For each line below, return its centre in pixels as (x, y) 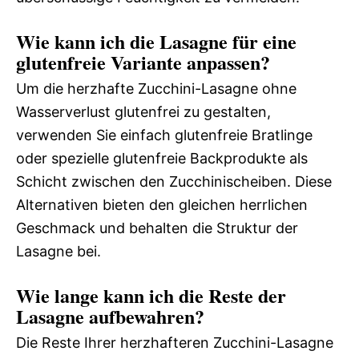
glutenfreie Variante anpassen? (143, 62)
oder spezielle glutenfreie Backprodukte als (162, 158)
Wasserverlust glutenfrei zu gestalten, (143, 111)
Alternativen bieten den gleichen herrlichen (162, 204)
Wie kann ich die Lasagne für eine (156, 41)
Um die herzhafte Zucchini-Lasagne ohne (156, 88)
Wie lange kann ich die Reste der (151, 295)
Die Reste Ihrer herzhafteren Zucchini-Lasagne (175, 342)
